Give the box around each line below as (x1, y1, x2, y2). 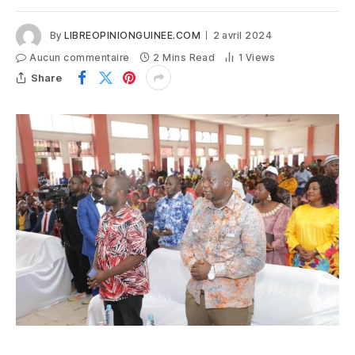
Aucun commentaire (29, 52, 130, 63)
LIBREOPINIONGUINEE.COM (64, 29, 201, 42)
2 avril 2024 (212, 29, 273, 42)
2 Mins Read (153, 52, 216, 63)
